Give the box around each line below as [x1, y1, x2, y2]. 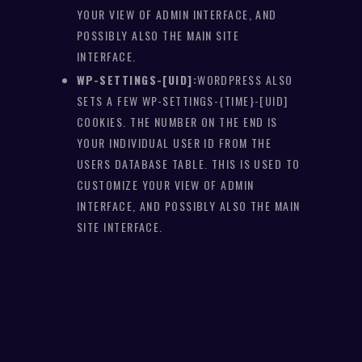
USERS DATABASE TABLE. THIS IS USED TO [77, 155, 301, 173]
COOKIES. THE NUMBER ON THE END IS [77, 113, 278, 131]
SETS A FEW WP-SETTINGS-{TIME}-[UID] [77, 92, 288, 110]
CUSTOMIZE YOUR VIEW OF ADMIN [77, 176, 255, 194]
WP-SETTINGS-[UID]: [77, 71, 198, 89]
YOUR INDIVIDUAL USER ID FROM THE [77, 134, 272, 152]
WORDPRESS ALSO [197, 71, 293, 89]
